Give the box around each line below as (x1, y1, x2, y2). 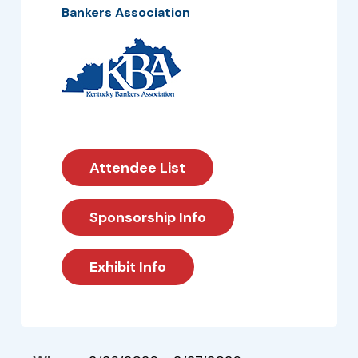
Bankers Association (62, 4, 190, 21)
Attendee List (89, 158, 185, 177)
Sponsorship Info (89, 208, 206, 227)
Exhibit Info (89, 257, 166, 276)
